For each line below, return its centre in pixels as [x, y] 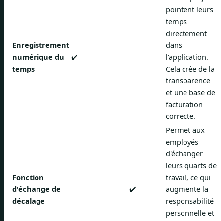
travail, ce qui [188, 177]
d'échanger [184, 153]
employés [182, 141]
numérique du [38, 56]
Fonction [28, 177]
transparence [188, 80]
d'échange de [37, 189]
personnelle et [190, 212]
